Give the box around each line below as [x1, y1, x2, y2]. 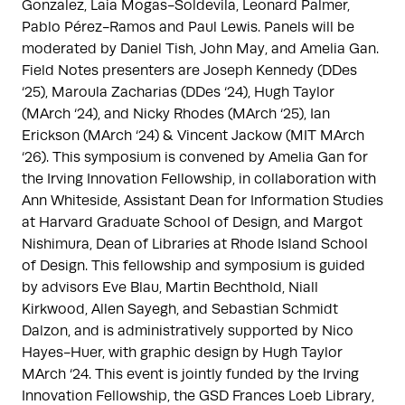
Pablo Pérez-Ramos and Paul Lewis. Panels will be [22, 19, 354, 36]
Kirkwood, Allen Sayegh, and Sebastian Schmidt [22, 301, 338, 318]
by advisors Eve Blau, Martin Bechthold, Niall [22, 279, 318, 297]
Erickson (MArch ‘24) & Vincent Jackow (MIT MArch [22, 127, 364, 145]
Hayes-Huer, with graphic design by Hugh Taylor [22, 344, 343, 362]
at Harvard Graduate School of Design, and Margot [22, 214, 363, 231]
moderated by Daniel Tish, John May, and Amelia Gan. [22, 41, 379, 58]
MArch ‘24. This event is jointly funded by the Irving [22, 366, 359, 383]
